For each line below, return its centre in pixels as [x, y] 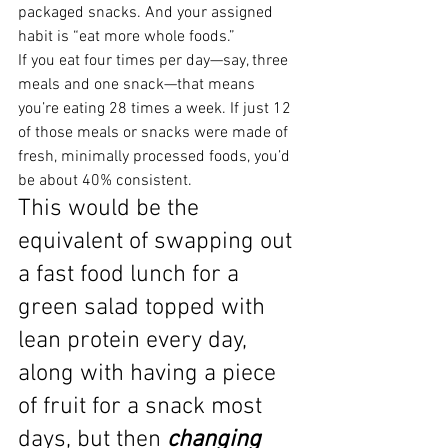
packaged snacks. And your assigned [147, 12]
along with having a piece [150, 373]
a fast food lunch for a [131, 274]
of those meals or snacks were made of [155, 132]
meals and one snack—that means [138, 84]
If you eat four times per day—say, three [155, 60]
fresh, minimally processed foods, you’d [156, 156]
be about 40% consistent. [105, 180]
